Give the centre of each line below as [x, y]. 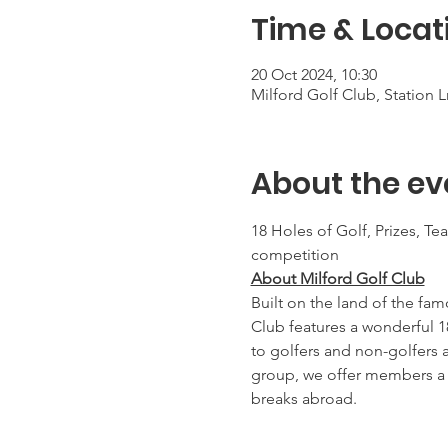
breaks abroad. [303, 398]
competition [294, 254]
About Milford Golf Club [337, 278]
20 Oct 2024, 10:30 [313, 74]
